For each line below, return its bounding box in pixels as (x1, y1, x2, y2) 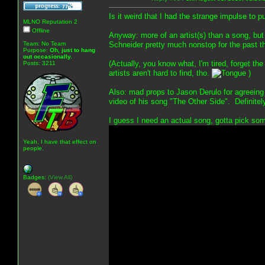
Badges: (23, 173, 48, 180)
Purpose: (23, 46, 50, 53)
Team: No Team (23, 40, 66, 47)
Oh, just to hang (50, 46, 95, 53)
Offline (30, 27, 50, 34)
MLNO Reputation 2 (23, 18, 77, 25)
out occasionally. (23, 53, 72, 60)
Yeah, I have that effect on (23, 138, 96, 145)
